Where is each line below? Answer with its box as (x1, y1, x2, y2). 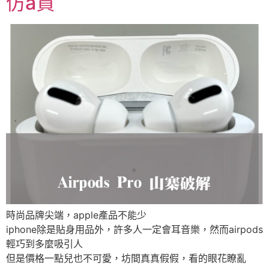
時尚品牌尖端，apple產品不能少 (6, 208, 147, 221)
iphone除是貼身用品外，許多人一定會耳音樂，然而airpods (6, 223, 263, 235)
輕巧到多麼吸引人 (6, 237, 83, 250)
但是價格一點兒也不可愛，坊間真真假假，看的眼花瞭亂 (6, 252, 246, 264)
